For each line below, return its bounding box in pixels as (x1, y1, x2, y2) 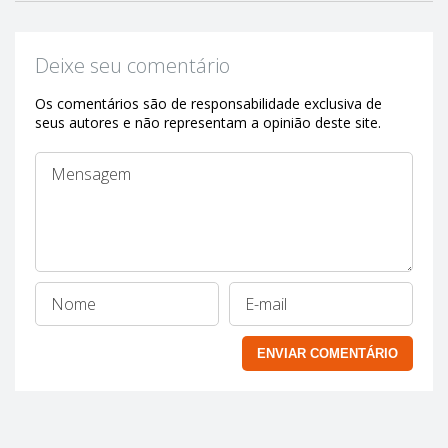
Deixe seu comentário (35, 52, 230, 80)
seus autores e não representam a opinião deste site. (35, 113, 381, 133)
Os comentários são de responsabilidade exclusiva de (35, 94, 382, 114)
